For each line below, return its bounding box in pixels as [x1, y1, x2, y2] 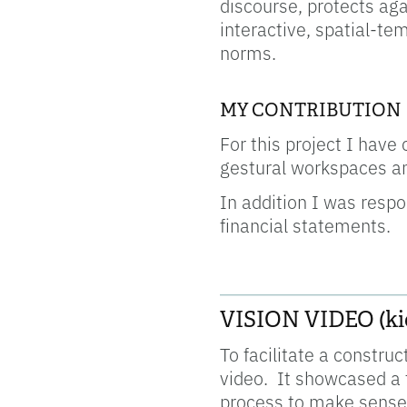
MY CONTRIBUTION [219, 99, 402, 123]
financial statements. [219, 213, 391, 238]
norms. [219, 40, 281, 65]
